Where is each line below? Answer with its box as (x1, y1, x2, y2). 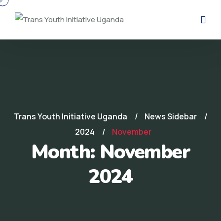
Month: (31, 139, 100, 165)
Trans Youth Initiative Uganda (13, 111, 127, 122)
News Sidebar (144, 111, 197, 122)
